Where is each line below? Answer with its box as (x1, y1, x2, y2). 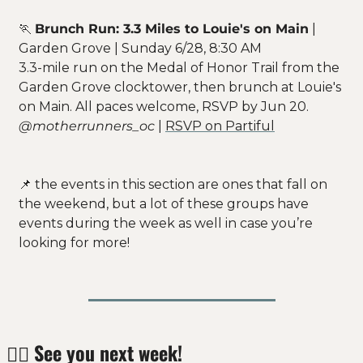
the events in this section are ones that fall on (32, 176, 327, 192)
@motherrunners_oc (19, 117, 155, 134)
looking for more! (19, 234, 133, 250)
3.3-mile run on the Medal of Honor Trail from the (19, 59, 340, 75)
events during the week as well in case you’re (19, 215, 313, 231)
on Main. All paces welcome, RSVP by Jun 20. (19, 98, 309, 114)
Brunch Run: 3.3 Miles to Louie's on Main (35, 20, 309, 36)
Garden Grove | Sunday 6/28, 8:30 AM (19, 40, 262, 56)
